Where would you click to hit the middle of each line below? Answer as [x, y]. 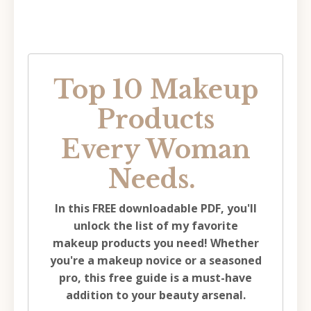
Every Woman [155, 149]
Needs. [152, 179]
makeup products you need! [130, 243]
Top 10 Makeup [155, 90]
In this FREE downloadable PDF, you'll [155, 208]
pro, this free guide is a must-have [155, 277]
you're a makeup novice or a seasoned [155, 260]
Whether [234, 243]
